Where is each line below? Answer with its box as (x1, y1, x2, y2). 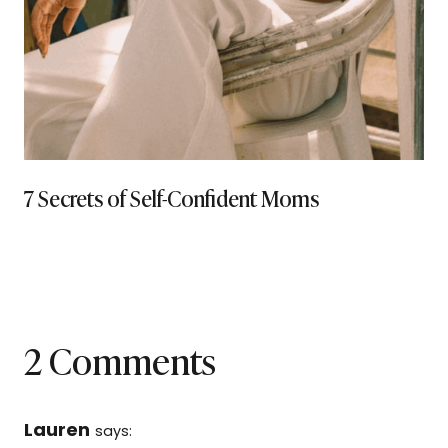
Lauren (24, 417, 90, 443)
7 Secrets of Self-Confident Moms (24, 181, 319, 215)
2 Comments (24, 332, 216, 387)
